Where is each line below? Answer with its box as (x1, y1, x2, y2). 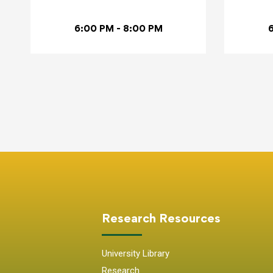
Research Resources (102, 210, 221, 225)
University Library (102, 247, 169, 259)
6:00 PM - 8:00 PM (74, 23, 163, 35)
